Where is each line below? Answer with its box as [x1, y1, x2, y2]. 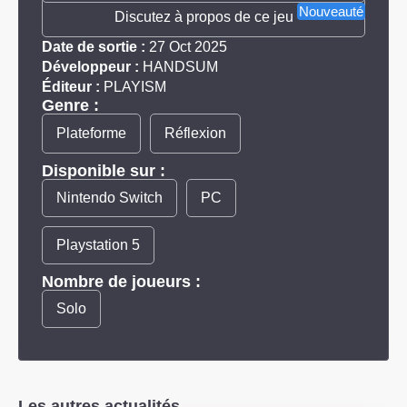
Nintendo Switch [56, 189, 163, 205]
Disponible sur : [42, 161, 165, 180]
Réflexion [164, 124, 226, 141]
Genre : [42, 95, 99, 114]
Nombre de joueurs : [42, 272, 201, 291]
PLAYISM [104, 78, 166, 94]
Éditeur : [42, 78, 100, 94]
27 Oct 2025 [145, 38, 227, 55]
